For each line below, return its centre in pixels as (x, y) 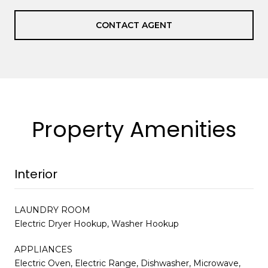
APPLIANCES (43, 250)
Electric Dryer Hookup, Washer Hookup (97, 224)
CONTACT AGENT (134, 25)
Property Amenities (134, 130)
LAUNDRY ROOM (52, 210)
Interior (36, 174)
